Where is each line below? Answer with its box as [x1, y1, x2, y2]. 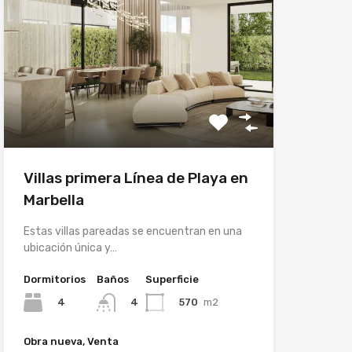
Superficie [145, 273, 199, 286]
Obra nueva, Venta [23, 335, 119, 348]
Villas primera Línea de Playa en [23, 169, 248, 188]
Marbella [23, 191, 84, 210]
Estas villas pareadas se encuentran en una [23, 225, 242, 239]
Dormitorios [23, 273, 86, 286]
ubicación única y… [23, 241, 117, 255]
